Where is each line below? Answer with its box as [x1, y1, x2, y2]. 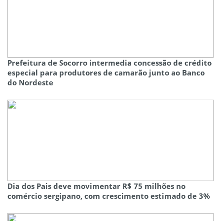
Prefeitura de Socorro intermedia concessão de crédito [7, 58, 212, 68]
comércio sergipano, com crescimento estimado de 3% [7, 191, 210, 201]
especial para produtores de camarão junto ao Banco [7, 68, 205, 78]
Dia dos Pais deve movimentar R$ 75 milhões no [7, 181, 185, 191]
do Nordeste [7, 77, 53, 88]
